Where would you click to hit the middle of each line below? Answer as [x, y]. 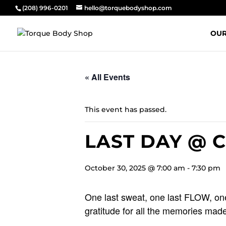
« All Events [107, 77]
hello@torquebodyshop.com [128, 8]
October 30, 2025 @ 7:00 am [135, 168]
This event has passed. [126, 109]
